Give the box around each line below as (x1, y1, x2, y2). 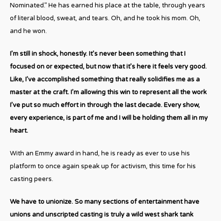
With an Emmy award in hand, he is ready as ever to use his (10, 149, 190, 157)
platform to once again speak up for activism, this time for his (10, 162, 196, 170)
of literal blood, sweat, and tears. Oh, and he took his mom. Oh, (10, 14, 200, 22)
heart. (10, 126, 28, 135)
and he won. (10, 27, 47, 35)
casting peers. (10, 175, 53, 183)
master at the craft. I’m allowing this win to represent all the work (10, 88, 207, 96)
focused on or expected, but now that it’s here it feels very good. (10, 62, 207, 71)
